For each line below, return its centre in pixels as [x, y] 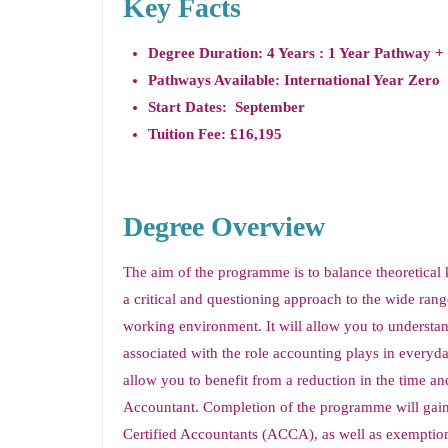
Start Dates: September [226, 107]
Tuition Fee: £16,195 [215, 134]
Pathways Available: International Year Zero [294, 80]
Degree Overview [224, 226]
